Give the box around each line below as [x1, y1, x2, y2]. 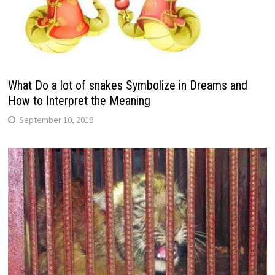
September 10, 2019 [18, 114, 93, 125]
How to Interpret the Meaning [7, 93, 150, 108]
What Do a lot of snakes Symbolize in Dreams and [7, 77, 247, 93]
